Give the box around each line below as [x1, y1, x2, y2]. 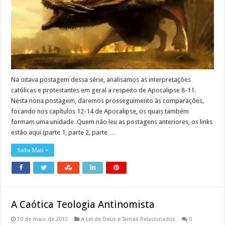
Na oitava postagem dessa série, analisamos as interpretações [11, 76, 191, 84]
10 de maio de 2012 [17, 216, 68, 223]
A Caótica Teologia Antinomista [11, 198, 155, 211]
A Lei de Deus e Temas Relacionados [81, 216, 176, 223]
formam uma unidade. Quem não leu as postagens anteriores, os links [11, 118, 213, 126]
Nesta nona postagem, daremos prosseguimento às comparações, [11, 97, 204, 105]
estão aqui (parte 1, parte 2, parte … [11, 129, 116, 137]
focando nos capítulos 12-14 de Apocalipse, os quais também [11, 107, 189, 116]
